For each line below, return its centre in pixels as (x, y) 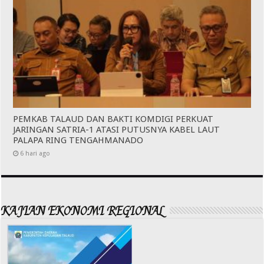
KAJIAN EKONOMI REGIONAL (83, 211)
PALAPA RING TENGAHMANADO (78, 140)
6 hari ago (35, 153)
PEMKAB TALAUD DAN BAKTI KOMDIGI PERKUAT (113, 119)
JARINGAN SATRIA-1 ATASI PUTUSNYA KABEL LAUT (117, 129)
